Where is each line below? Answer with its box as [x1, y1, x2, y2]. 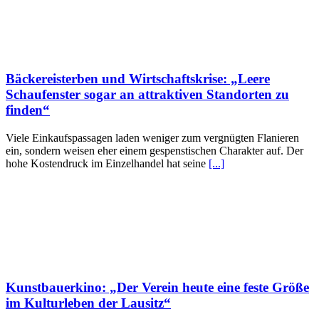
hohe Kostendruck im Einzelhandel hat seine [6, 157, 209, 169]
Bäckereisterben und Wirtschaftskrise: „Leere [6, 71, 270, 87]
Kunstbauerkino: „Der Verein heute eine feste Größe [6, 279, 309, 295]
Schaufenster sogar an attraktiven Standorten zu [6, 87, 289, 103]
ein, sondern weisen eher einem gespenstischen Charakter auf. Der [6, 144, 303, 157]
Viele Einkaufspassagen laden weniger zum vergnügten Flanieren [6, 131, 299, 144]
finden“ [6, 103, 50, 118]
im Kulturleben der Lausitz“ [6, 295, 171, 310]
